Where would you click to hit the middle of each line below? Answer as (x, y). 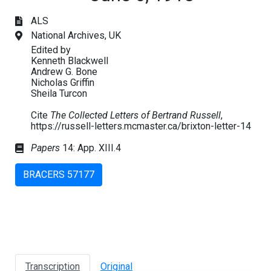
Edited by (51, 50)
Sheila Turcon (59, 93)
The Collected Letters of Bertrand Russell (135, 115)
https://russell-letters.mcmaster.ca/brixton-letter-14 (141, 126)
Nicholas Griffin (63, 82)
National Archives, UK (76, 35)
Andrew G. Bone (64, 71)
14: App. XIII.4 (90, 148)
